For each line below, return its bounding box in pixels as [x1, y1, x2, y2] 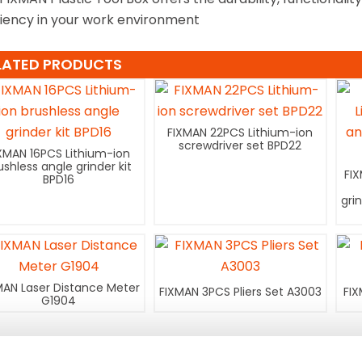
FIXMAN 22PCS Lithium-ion [167, 124, 314, 141]
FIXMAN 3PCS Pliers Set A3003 [158, 284, 322, 301]
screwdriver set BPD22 [179, 137, 302, 154]
